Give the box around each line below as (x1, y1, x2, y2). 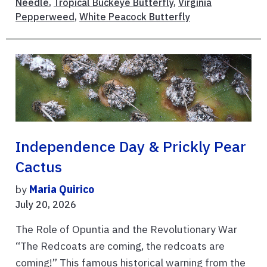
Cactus (15, 157, 62, 176)
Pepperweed (15, 11, 74, 23)
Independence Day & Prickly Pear (15, 136, 246, 156)
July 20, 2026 (15, 198, 76, 210)
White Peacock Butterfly (79, 11, 190, 23)
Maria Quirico (29, 182, 94, 196)
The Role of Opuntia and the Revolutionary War (15, 222, 237, 236)
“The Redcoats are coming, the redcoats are (15, 238, 225, 253)
